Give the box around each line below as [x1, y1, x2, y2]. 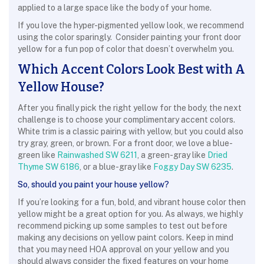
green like [18, 150, 57, 160]
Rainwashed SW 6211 [57, 150, 137, 160]
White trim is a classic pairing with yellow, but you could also [18, 127, 243, 136]
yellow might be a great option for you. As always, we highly [18, 209, 243, 219]
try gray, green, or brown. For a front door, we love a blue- [18, 138, 233, 148]
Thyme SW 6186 [18, 162, 80, 171]
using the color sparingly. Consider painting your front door [18, 32, 241, 42]
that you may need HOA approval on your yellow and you [18, 245, 229, 254]
